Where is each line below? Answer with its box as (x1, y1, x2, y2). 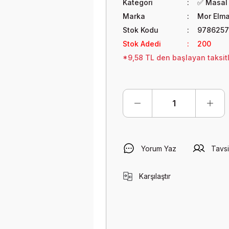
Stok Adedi (123, 39, 161, 48)
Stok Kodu (123, 26, 158, 34)
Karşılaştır (139, 172, 171, 180)
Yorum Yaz (141, 144, 176, 153)
